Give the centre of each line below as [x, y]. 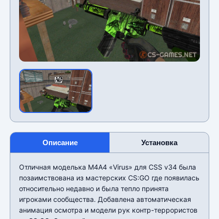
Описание [60, 142]
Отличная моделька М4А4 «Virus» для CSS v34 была [108, 167]
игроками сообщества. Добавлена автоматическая [105, 199]
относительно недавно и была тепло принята [94, 188]
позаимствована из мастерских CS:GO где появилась [109, 177]
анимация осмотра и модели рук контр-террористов [108, 210]
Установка [159, 142]
